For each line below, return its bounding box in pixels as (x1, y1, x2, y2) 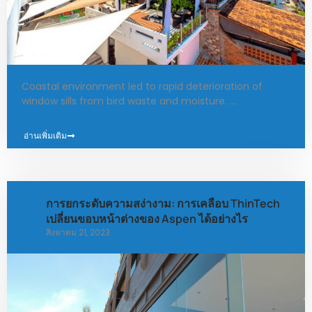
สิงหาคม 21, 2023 (46, 226, 110, 239)
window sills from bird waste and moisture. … (22, 94, 236, 109)
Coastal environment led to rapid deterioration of (22, 79, 263, 94)
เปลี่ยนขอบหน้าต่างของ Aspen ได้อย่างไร (46, 211, 248, 227)
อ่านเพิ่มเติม (24, 130, 67, 142)
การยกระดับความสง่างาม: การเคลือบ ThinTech (46, 196, 280, 212)
